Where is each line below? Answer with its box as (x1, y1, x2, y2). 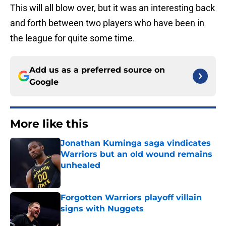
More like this (10, 117, 88, 131)
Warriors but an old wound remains (61, 149, 212, 159)
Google (29, 77, 59, 87)
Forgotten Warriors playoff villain (61, 193, 202, 203)
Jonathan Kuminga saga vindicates (61, 138, 211, 148)
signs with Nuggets (61, 204, 144, 214)
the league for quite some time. (10, 33, 135, 44)
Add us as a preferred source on (29, 65, 165, 75)
